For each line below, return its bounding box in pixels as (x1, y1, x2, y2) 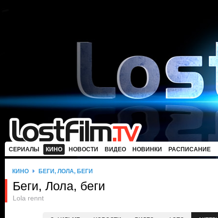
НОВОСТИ (69, 146, 98, 153)
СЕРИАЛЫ (9, 146, 39, 153)
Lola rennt (13, 194, 44, 202)
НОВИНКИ (132, 146, 162, 153)
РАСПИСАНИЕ (168, 146, 211, 153)
